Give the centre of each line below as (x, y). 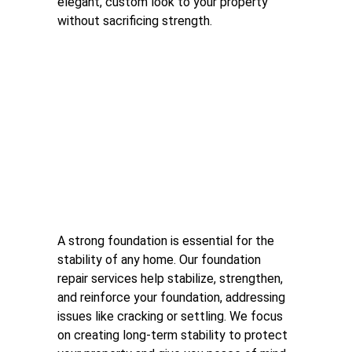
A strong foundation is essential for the (167, 241)
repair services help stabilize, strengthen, (172, 279)
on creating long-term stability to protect (174, 335)
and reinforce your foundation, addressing (173, 297)
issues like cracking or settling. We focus (172, 316)
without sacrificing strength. (135, 21)
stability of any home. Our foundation (161, 260)
